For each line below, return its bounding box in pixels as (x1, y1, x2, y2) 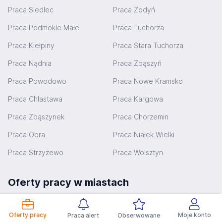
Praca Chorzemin (113, 112, 168, 121)
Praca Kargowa (113, 95, 163, 103)
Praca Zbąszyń (113, 59, 162, 67)
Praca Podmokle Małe (8, 23, 79, 32)
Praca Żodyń (113, 5, 155, 14)
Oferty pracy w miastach (8, 176, 129, 188)
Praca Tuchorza (113, 23, 164, 32)
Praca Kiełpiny (8, 41, 55, 50)
